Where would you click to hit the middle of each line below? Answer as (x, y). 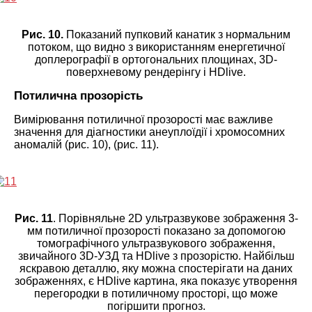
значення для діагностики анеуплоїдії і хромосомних (149, 132)
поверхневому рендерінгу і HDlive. (156, 72)
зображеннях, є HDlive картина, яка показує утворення (156, 281)
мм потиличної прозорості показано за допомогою (156, 231)
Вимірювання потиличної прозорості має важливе (143, 119)
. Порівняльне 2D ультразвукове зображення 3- (175, 218)
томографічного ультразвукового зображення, (156, 243)
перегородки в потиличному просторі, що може (156, 293)
